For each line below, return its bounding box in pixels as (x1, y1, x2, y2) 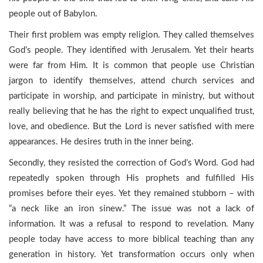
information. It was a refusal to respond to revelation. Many (9, 220, 254, 228)
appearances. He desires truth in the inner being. (9, 137, 194, 146)
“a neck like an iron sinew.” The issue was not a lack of (9, 204, 254, 213)
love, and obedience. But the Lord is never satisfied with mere (9, 122, 254, 131)
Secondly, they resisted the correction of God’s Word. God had (9, 159, 254, 167)
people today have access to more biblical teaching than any (9, 235, 254, 244)
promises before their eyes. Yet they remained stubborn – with (9, 189, 254, 198)
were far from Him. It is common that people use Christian (9, 61, 254, 70)
